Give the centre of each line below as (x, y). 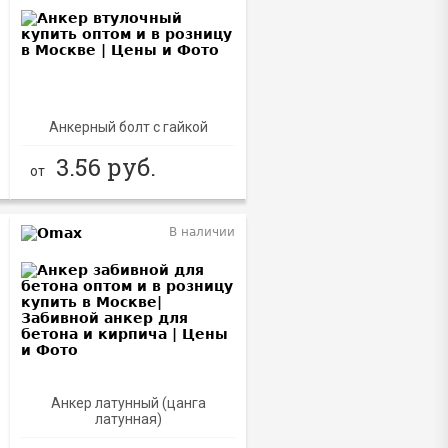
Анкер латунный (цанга (128, 403)
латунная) (128, 419)
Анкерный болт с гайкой (128, 126)
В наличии (202, 232)
